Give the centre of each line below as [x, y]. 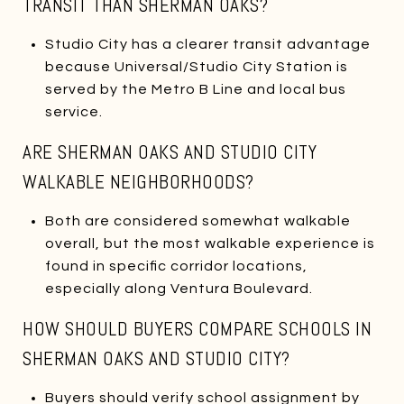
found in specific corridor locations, [176, 266]
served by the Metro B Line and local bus [195, 89]
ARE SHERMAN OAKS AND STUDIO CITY [170, 151]
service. [73, 111]
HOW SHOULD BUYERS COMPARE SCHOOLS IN [197, 328]
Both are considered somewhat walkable [197, 220]
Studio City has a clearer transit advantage [207, 44]
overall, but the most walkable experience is [210, 243]
